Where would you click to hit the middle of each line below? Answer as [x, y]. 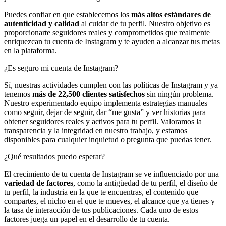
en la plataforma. [31, 50]
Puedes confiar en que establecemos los [68, 14]
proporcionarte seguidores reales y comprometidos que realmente [107, 32]
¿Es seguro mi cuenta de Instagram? [61, 68]
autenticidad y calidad [42, 23]
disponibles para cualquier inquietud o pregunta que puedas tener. [108, 139]
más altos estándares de [171, 14]
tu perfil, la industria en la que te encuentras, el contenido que [101, 192]
